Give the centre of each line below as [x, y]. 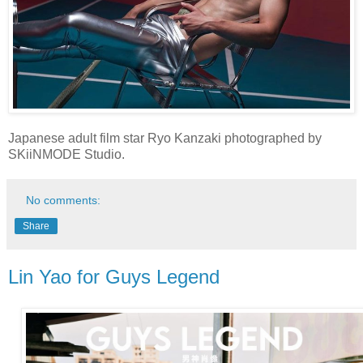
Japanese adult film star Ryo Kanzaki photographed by [165, 139]
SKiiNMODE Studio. [68, 155]
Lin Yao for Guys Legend [114, 277]
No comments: [64, 201]
